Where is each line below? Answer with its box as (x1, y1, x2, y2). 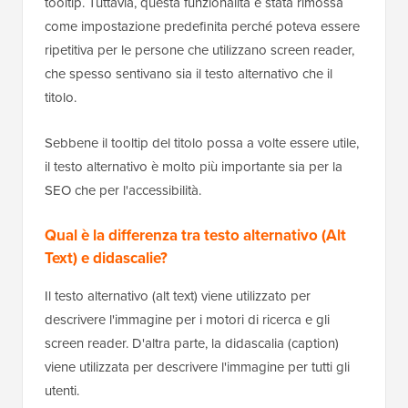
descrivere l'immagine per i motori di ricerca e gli (45, 310, 330, 330)
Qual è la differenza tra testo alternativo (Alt (45, 224, 346, 247)
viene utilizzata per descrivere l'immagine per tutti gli (45, 357, 350, 377)
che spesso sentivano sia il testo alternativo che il (45, 64, 332, 84)
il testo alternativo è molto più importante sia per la (45, 157, 342, 177)
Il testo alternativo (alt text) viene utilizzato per (45, 286, 311, 306)
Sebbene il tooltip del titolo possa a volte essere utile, (45, 133, 359, 153)
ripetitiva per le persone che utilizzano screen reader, (45, 40, 354, 60)
